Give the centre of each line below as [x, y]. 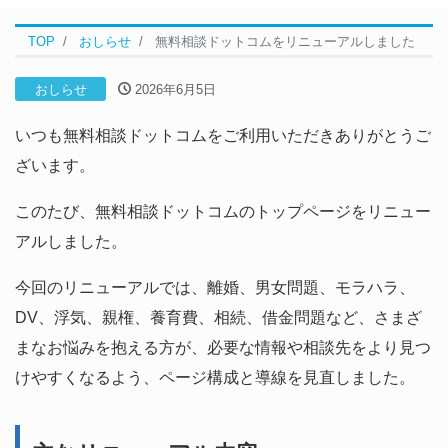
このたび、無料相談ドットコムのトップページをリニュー [223, 211]
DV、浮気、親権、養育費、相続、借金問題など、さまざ [218, 317]
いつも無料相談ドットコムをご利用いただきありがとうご [223, 135]
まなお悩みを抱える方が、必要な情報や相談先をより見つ [223, 347]
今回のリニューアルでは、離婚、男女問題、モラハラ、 [215, 287]
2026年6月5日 [175, 89]
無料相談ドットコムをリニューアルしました [285, 41]
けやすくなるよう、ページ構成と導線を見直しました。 [215, 377]
